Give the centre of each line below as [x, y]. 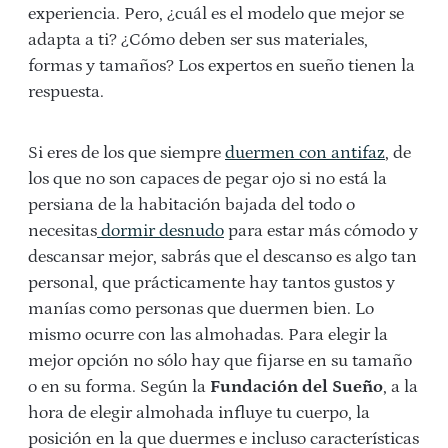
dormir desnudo [160, 230]
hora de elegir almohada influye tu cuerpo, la [199, 412]
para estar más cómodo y [321, 230]
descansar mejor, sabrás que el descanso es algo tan [222, 256]
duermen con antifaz [305, 152]
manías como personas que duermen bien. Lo [201, 308]
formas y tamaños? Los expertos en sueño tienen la [221, 65]
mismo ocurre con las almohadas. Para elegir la [208, 334]
